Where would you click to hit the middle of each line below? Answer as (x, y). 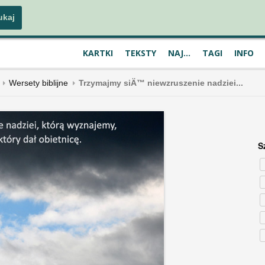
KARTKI (98, 53)
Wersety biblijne (38, 83)
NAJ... (179, 53)
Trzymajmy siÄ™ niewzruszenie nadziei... (161, 83)
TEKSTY (140, 53)
